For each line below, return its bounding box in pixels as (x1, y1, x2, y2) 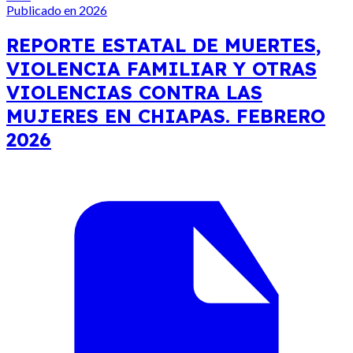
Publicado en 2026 (6, 2, 107, 18)
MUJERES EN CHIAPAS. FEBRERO (6, 104, 325, 128)
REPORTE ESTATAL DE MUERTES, (6, 33, 321, 58)
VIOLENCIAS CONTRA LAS (6, 80, 262, 105)
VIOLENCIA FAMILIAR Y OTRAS (6, 57, 317, 81)
